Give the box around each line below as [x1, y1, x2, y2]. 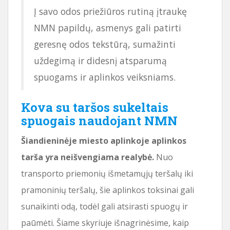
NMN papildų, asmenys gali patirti [34, 21, 181, 34]
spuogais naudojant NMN [21, 112, 178, 129]
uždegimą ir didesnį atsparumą [34, 54, 167, 67]
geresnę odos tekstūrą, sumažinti [34, 37, 176, 50]
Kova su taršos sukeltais [21, 99, 168, 116]
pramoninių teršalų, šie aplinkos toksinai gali [21, 184, 194, 196]
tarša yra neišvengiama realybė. [21, 151, 154, 163]
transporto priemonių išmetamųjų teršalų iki [21, 167, 193, 179]
